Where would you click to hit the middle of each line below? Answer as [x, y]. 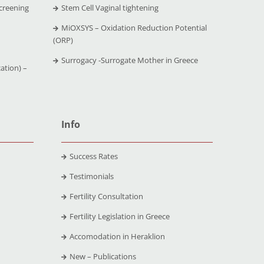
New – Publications [103, 256]
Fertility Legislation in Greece [119, 216]
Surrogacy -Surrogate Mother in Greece [129, 60]
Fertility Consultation [106, 196]
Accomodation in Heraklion [117, 236]
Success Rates [93, 156]
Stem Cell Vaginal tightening [110, 7]
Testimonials [91, 176]
